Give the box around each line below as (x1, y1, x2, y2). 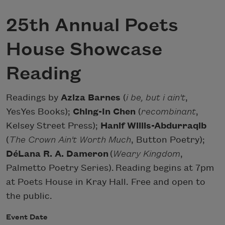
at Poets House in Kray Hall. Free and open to (6, 177, 205, 187)
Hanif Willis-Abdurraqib (100, 121, 206, 131)
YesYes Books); (6, 106, 73, 117)
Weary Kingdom (113, 149, 180, 159)
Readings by (6, 92, 61, 102)
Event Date (6, 213, 48, 221)
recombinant (141, 106, 196, 117)
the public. (6, 191, 52, 201)
